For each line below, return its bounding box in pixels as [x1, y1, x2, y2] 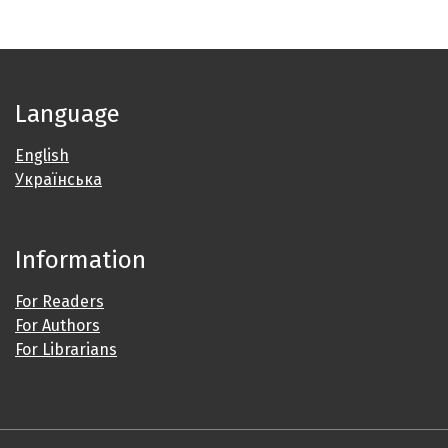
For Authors [15, 316, 100, 336]
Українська [15, 170, 102, 190]
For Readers [15, 292, 104, 312]
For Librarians [15, 340, 117, 360]
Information [15, 246, 146, 275]
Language [15, 100, 120, 129]
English [15, 146, 69, 166]
